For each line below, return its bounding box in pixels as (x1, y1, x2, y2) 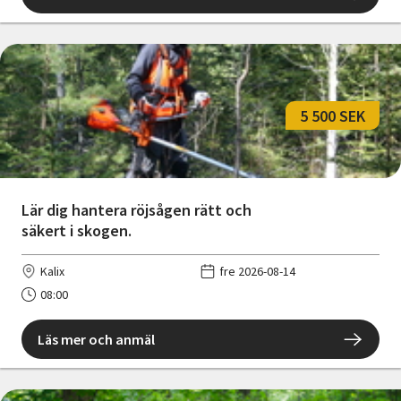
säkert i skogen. (21, 220, 132, 242)
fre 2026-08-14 (219, 263, 295, 280)
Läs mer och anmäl (38, 330, 155, 349)
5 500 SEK (300, 105, 365, 126)
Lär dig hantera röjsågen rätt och (21, 200, 252, 221)
